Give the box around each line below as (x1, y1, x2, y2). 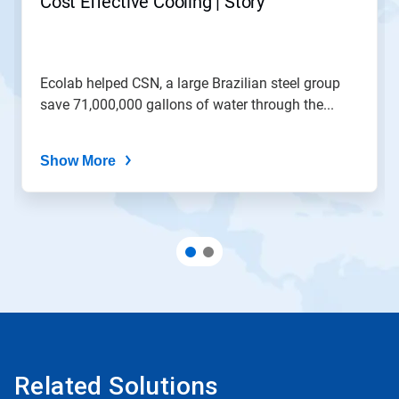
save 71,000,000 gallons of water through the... (40, 96, 334, 113)
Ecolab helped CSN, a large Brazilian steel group (40, 75, 340, 92)
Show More (40, 153, 116, 168)
